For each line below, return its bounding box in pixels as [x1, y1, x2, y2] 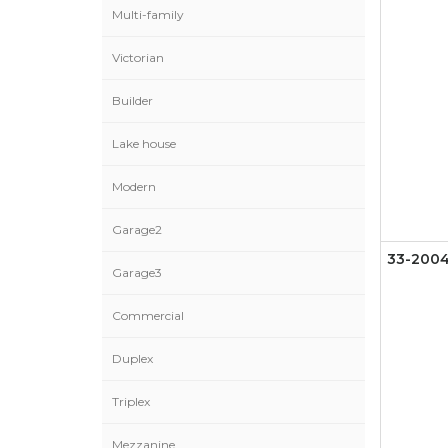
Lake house [112, 136, 176, 151]
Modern [112, 179, 156, 194]
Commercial [112, 308, 184, 323]
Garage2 [112, 222, 162, 237]
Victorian [112, 50, 164, 65]
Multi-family [112, 7, 184, 22]
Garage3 [112, 265, 162, 280]
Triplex [112, 394, 150, 409]
